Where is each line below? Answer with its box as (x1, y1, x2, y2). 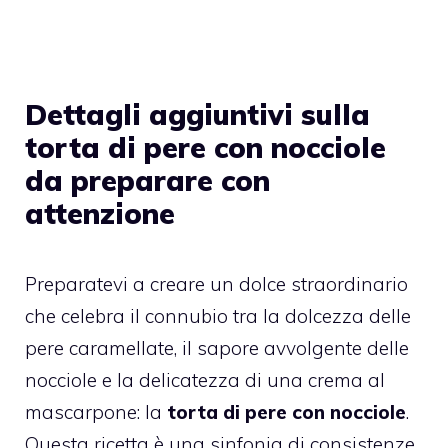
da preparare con (25, 163, 270, 199)
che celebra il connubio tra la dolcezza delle (25, 304, 411, 329)
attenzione (25, 196, 175, 232)
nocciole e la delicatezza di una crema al (25, 368, 385, 393)
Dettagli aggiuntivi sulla (25, 97, 370, 133)
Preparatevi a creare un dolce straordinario (25, 272, 408, 297)
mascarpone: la (25, 400, 167, 425)
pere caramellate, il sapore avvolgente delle (25, 336, 409, 361)
